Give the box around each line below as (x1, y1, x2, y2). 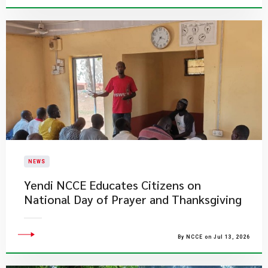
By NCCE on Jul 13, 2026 (178, 234, 250, 240)
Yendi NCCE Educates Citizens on (24, 177, 201, 193)
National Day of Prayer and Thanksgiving (24, 191, 242, 207)
